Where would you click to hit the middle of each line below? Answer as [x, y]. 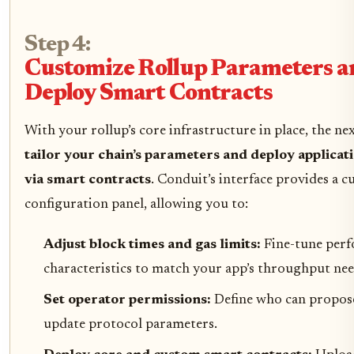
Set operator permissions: [129, 300]
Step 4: [57, 45]
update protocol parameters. [130, 324]
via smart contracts [88, 180]
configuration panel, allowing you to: [136, 204]
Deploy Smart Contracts [149, 94]
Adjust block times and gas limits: [154, 245]
